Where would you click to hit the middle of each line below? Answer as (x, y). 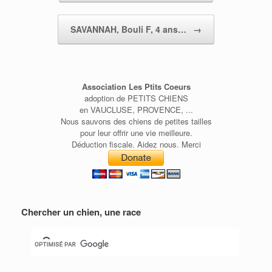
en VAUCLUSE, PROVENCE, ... (136, 109)
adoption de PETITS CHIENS (136, 98)
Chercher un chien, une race (81, 212)
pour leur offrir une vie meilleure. (136, 132)
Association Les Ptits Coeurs (136, 86)
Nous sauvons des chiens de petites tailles (136, 121)
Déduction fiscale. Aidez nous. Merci (136, 144)
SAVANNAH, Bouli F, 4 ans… (130, 29)
